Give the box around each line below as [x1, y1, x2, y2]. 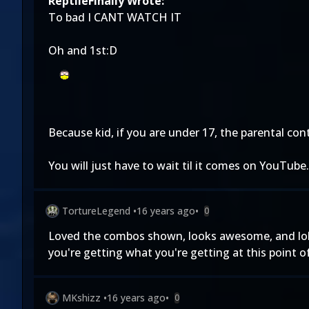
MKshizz [62, 291, 101, 304]
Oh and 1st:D [48, 43, 117, 58]
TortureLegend [62, 204, 130, 217]
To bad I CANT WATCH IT [48, 10, 181, 25]
